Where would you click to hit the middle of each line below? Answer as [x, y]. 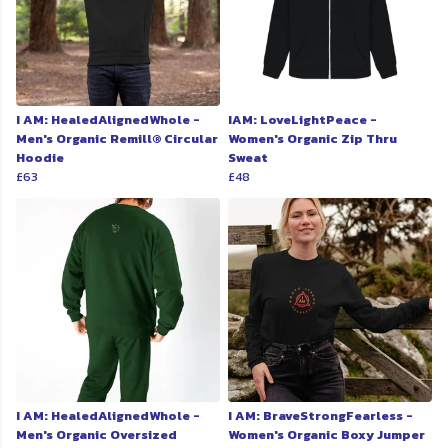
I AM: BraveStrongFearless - [320, 416]
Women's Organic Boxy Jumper [326, 435]
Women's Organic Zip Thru [312, 139]
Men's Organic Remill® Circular [117, 139]
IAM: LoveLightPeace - [302, 120]
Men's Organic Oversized [96, 435]
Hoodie [40, 158]
